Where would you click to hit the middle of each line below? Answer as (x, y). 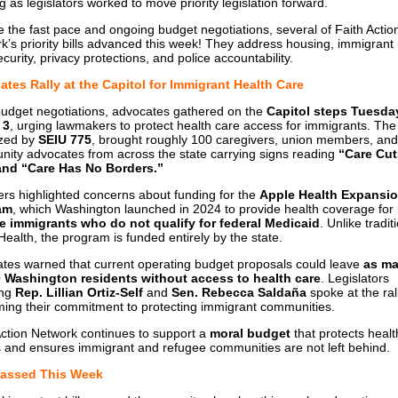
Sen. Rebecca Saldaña (239, 292)
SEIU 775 (65, 139)
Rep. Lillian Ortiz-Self (79, 292)
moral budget (250, 333)
